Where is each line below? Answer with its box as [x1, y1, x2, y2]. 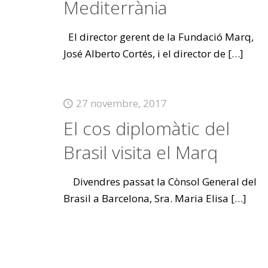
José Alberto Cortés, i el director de [63, 47, 226, 60]
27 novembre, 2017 [75, 96, 167, 110]
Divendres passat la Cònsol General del [63, 175, 257, 188]
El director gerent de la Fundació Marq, [63, 30, 254, 44]
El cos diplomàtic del [63, 116, 230, 141]
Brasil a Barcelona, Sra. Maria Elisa [63, 191, 229, 205]
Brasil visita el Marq [63, 140, 218, 165]
